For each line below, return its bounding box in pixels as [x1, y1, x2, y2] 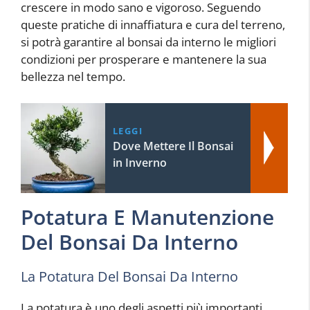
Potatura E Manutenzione [21, 202, 274, 231]
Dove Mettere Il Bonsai [112, 138, 233, 154]
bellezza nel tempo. [21, 69, 125, 85]
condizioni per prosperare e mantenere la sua [21, 51, 266, 68]
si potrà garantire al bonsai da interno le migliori [21, 34, 276, 51]
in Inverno [112, 154, 167, 170]
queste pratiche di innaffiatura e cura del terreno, [21, 17, 285, 33]
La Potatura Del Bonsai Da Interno [21, 266, 238, 286]
